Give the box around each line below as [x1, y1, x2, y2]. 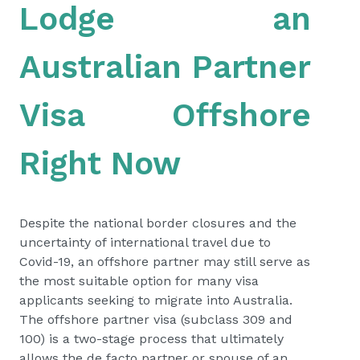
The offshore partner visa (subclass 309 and [19, 312, 292, 328]
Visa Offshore [19, 96, 311, 135]
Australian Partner [19, 48, 311, 87]
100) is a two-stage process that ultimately [19, 331, 284, 347]
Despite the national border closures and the [19, 215, 297, 231]
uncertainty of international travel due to [19, 235, 271, 251]
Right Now [19, 145, 181, 183]
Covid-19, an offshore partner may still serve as [19, 254, 310, 270]
